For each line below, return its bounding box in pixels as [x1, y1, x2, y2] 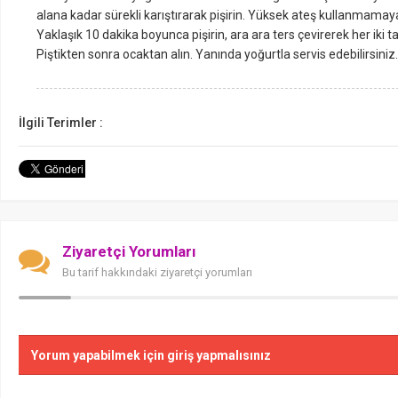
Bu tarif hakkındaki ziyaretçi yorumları [62, 266, 252, 279]
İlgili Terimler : [19, 115, 103, 130]
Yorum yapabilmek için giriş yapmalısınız [31, 348, 271, 362]
